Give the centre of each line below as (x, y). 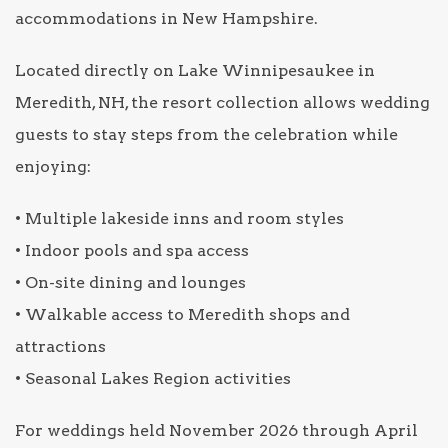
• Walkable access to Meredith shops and (182, 314)
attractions (60, 346)
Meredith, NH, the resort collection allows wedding (222, 102)
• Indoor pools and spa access (132, 250)
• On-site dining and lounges (130, 282)
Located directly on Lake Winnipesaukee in (195, 70)
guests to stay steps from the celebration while (206, 134)
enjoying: (53, 166)
